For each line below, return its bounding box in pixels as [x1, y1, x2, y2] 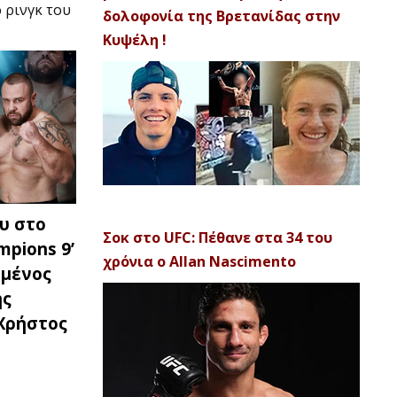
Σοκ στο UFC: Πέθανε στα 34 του [103, 228, 332, 247]
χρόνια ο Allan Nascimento [103, 252, 296, 271]
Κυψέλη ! [103, 30, 167, 50]
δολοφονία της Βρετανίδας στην [103, 6, 340, 26]
